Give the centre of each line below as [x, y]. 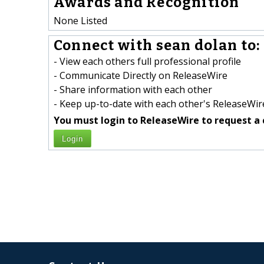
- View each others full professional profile [147, 62]
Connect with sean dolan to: [157, 46]
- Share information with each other [133, 90]
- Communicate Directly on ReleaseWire [141, 76]
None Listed [80, 20]
